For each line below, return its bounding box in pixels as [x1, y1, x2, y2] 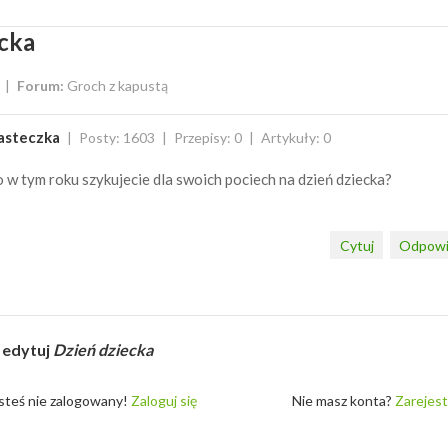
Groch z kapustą [67, 77, 168, 94]
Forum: [17, 77, 64, 94]
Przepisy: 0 [173, 129, 242, 146]
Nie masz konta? [292, 391, 395, 409]
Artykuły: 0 [260, 129, 331, 146]
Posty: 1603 [78, 129, 155, 146]
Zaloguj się [131, 391, 197, 409]
